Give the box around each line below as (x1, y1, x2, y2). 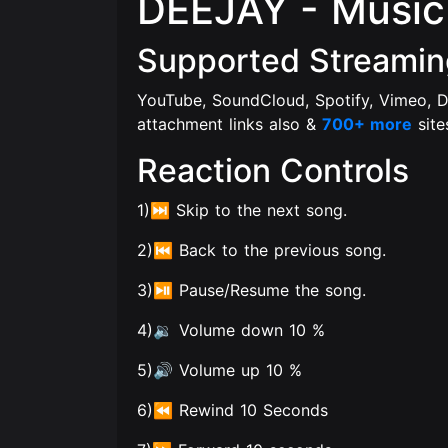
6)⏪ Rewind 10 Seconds (137, 400, 328, 420)
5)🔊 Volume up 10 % (137, 360, 302, 380)
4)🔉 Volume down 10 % (137, 320, 325, 340)
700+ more (322, 114, 412, 134)
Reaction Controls (137, 151, 409, 190)
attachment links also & (137, 114, 322, 134)
